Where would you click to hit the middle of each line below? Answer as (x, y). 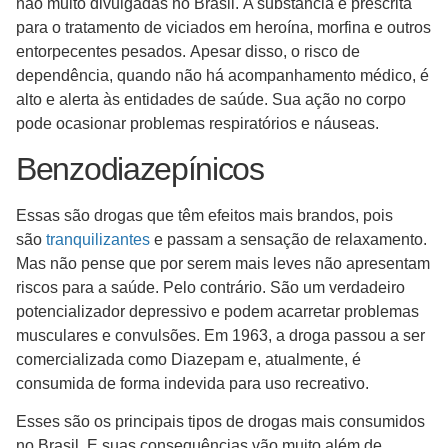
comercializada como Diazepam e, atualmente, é (188, 359)
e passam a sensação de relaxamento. (288, 239)
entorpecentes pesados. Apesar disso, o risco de (188, 51)
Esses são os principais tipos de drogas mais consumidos (220, 422)
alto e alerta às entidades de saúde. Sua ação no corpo (211, 99)
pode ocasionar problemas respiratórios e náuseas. (197, 123)
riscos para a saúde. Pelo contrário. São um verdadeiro (210, 287)
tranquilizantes (98, 239)
